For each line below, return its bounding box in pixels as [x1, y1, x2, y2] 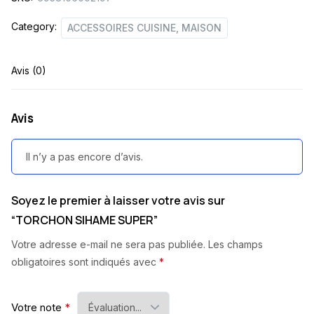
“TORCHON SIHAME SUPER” [11, 212, 158, 228]
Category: [11, 20, 57, 32]
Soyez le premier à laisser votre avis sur [11, 192, 225, 208]
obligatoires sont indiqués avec [11, 255, 159, 268]
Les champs [208, 238, 263, 250]
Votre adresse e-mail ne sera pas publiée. [11, 238, 205, 250]
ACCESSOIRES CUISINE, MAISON [67, 21, 221, 34]
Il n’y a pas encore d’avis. [26, 151, 143, 163]
